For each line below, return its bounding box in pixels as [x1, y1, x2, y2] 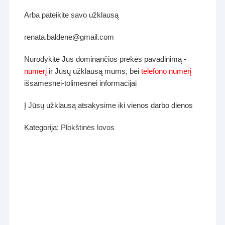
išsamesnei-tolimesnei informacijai [24, 78, 137, 87]
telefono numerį [141, 66, 192, 75]
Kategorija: [24, 123, 61, 132]
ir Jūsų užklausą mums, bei [47, 66, 142, 75]
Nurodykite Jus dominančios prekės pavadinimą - [24, 54, 187, 63]
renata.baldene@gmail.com [24, 32, 115, 41]
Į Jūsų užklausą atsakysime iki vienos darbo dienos [24, 100, 193, 109]
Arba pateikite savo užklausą [24, 10, 119, 19]
